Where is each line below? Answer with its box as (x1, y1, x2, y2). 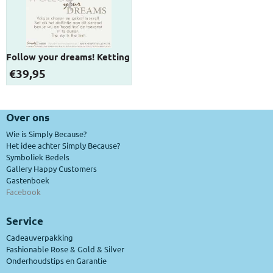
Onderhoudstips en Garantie (6, 255, 107, 266)
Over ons (6, 111, 49, 124)
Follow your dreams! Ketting (6, 51, 130, 63)
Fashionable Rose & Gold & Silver (6, 244, 124, 255)
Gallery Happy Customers (6, 163, 97, 174)
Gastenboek (6, 175, 49, 186)
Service (6, 214, 43, 228)
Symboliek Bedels (6, 152, 69, 163)
